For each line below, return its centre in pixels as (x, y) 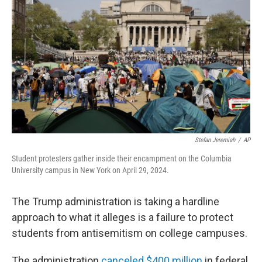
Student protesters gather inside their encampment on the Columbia (122, 158)
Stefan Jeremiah (215, 140)
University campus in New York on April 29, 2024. (90, 170)
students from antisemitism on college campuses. (130, 233)
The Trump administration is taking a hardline (116, 201)
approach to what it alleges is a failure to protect (123, 217)
